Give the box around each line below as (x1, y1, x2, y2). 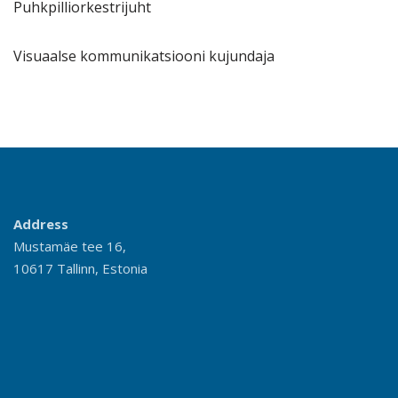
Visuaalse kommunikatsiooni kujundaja (13, 46, 275, 67)
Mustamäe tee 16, (13, 237, 126, 256)
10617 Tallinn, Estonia (13, 259, 147, 278)
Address (13, 215, 68, 234)
